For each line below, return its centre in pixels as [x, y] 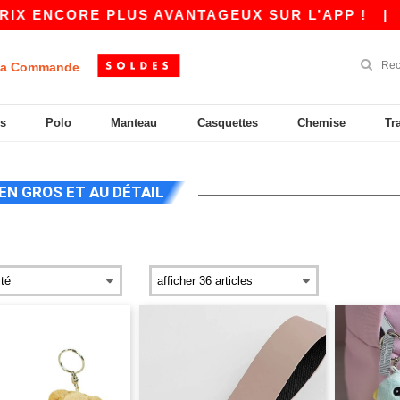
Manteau [134, 123]
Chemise [321, 123]
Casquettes [227, 123]
